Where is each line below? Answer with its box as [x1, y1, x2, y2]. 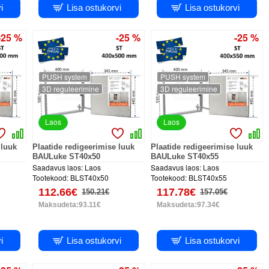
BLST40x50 [70, 172, 109, 183]
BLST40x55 [189, 172, 228, 183]
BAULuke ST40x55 [151, 151, 219, 161]
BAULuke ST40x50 [32, 151, 101, 161]
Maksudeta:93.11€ [38, 200, 101, 209]
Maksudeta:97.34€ [157, 200, 220, 209]
